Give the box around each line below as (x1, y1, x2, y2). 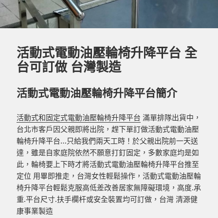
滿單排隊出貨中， (141, 112, 201, 122)
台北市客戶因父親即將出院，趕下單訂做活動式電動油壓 (17, 124, 200, 134)
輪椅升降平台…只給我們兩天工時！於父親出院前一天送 (17, 135, 199, 145)
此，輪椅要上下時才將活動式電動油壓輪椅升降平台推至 (17, 159, 200, 169)
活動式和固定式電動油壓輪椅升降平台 (17, 112, 141, 122)
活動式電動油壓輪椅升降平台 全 (17, 43, 198, 61)
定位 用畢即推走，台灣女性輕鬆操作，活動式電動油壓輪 (17, 170, 201, 181)
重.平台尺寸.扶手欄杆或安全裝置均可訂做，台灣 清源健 (17, 194, 198, 204)
